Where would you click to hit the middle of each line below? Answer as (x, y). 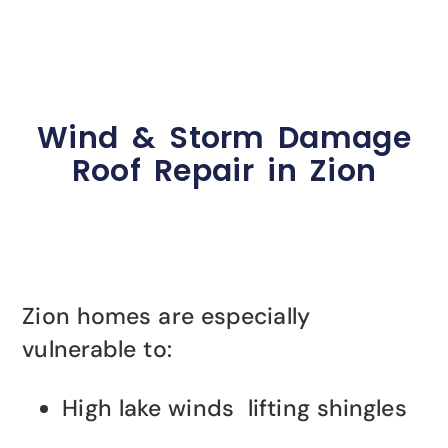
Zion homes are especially (166, 315)
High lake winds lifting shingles (234, 407)
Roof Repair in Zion (224, 171)
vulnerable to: (97, 348)
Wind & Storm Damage (224, 138)
